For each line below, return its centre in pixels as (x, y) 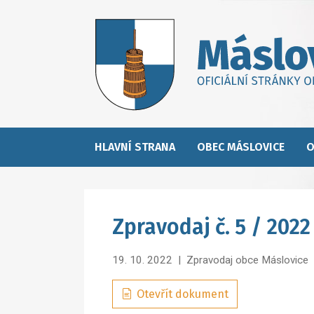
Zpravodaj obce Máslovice (247, 260)
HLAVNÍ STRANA (135, 147)
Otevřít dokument (183, 294)
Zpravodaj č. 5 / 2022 (211, 227)
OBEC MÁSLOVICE (241, 147)
